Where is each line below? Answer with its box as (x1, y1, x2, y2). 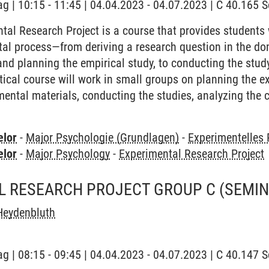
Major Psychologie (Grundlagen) (26, 130, 180, 145)
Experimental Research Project (119, 147, 265, 161)
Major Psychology (26, 147, 110, 161)
